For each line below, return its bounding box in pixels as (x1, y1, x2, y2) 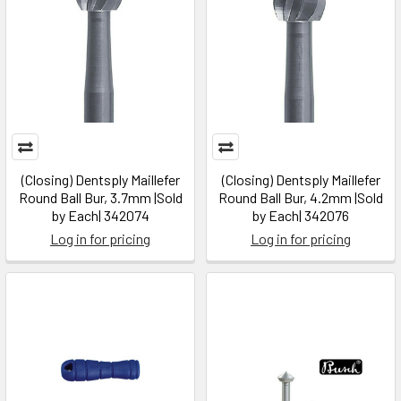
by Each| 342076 (252, 207, 349, 224)
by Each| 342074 (51, 207, 149, 224)
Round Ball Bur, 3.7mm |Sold (18, 189, 183, 206)
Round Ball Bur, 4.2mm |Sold (218, 189, 383, 206)
